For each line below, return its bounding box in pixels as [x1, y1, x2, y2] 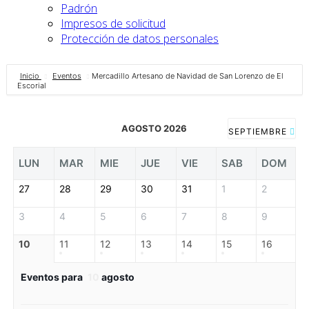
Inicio [19, 71, 41, 81]
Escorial [17, 81, 46, 90]
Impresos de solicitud [61, 16, 166, 31]
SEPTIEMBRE [228, 126, 290, 137]
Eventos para [20, 271, 85, 283]
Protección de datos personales [61, 31, 219, 46]
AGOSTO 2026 [121, 123, 188, 134]
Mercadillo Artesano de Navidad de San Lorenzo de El [91, 71, 283, 81]
